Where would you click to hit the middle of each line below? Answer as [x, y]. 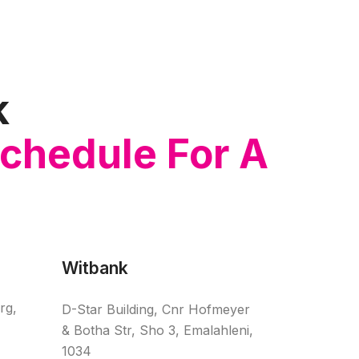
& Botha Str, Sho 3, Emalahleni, [158, 331]
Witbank [95, 268]
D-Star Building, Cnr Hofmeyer [156, 310]
